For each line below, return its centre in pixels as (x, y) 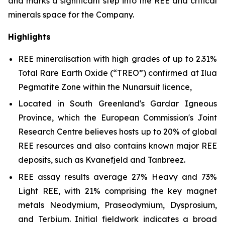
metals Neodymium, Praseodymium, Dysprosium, (118, 205)
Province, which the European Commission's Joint (118, 118)
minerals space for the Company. (71, 15)
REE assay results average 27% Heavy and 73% (118, 177)
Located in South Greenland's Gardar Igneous (118, 104)
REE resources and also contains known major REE (118, 146)
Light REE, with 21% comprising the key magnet (118, 191)
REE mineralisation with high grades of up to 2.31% (118, 59)
